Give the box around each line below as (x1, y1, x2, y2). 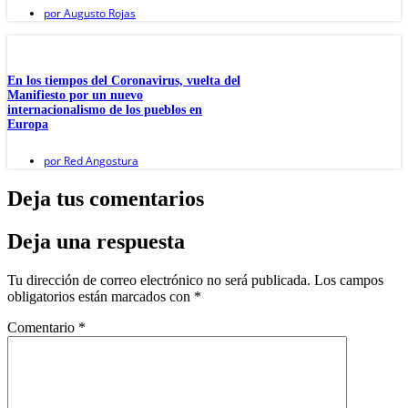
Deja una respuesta (7, 229, 185, 253)
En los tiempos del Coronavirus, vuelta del (7, 73, 240, 87)
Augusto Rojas (61, 5, 136, 22)
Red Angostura (61, 153, 138, 169)
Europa (7, 117, 48, 131)
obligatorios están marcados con (7, 288, 194, 304)
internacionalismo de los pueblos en (7, 102, 202, 117)
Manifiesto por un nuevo (7, 87, 143, 102)
